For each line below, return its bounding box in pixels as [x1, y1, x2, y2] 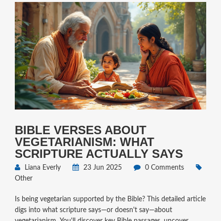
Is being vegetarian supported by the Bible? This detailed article [14, 196, 206, 203]
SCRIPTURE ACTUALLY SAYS [14, 147, 183, 161]
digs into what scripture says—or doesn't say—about [14, 207, 172, 214]
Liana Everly [22, 164, 61, 172]
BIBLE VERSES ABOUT [14, 123, 147, 137]
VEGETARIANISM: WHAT [14, 135, 154, 149]
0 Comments [143, 164, 184, 172]
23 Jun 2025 [81, 164, 122, 172]
